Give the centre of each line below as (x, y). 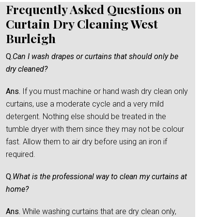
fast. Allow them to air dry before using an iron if (86, 142)
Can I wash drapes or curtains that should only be (95, 56)
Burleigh (31, 38)
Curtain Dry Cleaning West (82, 23)
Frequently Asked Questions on (94, 9)
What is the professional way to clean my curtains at (100, 177)
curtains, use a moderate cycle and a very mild (85, 104)
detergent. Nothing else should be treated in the (86, 116)
